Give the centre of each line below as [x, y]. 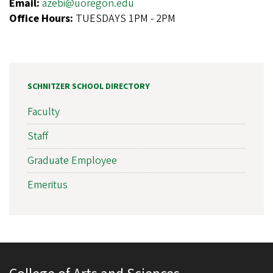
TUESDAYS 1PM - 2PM [126, 19]
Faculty [44, 112]
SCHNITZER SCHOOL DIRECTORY [89, 87]
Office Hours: [42, 19]
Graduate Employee [72, 160]
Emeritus [48, 185]
